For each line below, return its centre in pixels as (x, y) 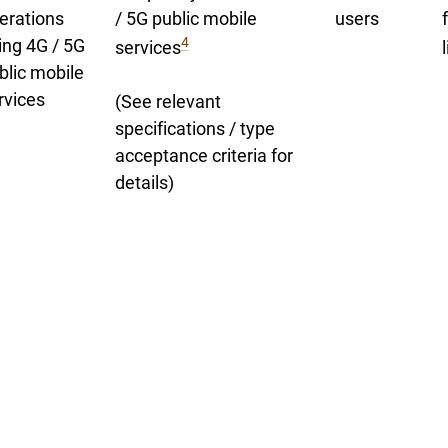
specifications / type (195, 128)
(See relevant (168, 101)
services (148, 47)
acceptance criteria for (204, 155)
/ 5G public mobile (186, 18)
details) (144, 182)
